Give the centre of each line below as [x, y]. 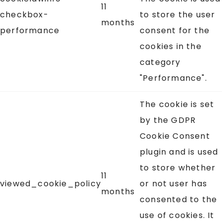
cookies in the [171, 47]
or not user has [173, 184]
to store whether [178, 168]
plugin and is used [179, 152]
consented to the [179, 200]
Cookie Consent [175, 136]
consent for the [175, 31]
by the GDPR [168, 120]
